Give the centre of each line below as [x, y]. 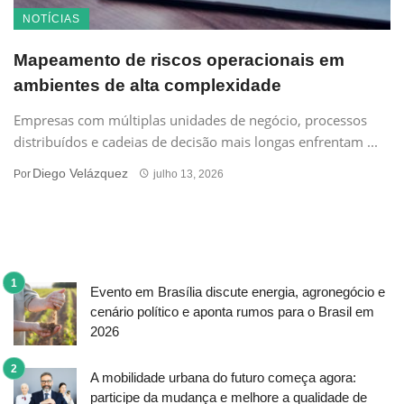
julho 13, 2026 [188, 174]
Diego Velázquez [80, 173]
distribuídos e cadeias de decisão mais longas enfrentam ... [196, 141]
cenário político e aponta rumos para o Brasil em [232, 311]
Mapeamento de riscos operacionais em [179, 60]
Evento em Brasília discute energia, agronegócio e [238, 291]
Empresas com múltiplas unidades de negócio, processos [190, 119]
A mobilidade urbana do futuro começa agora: [223, 377]
